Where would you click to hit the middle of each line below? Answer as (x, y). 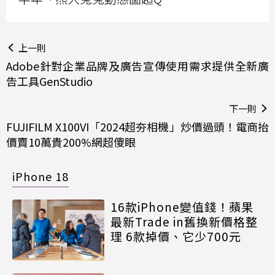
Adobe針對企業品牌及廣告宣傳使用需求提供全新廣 (137, 65)
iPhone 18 (41, 176)
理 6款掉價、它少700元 (176, 236)
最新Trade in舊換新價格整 (184, 221)
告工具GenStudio (49, 81)
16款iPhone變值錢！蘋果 (182, 206)
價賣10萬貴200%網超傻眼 (71, 141)
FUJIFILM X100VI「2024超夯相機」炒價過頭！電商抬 (137, 126)
